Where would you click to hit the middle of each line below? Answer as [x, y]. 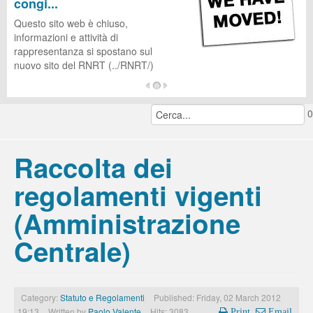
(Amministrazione [127, 223]
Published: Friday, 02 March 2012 [217, 297]
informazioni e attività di [66, 37]
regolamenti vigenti [138, 195]
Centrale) [72, 251]
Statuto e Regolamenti [102, 297]
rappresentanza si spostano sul [83, 51]
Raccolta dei [93, 167]
